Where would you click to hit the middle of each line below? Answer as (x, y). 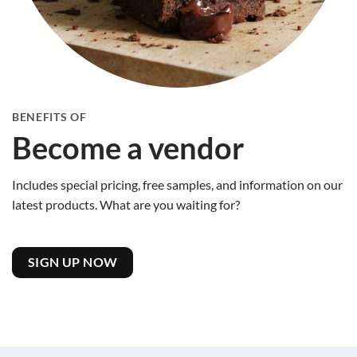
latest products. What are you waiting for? (126, 205)
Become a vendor (128, 147)
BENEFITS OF (49, 117)
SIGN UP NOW (73, 263)
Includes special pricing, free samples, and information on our (177, 185)
